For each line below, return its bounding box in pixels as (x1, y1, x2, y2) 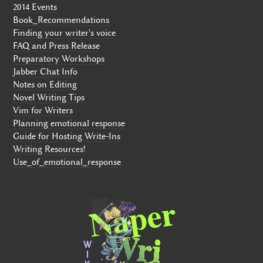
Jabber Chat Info (13, 66, 78, 77)
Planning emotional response (13, 118, 126, 129)
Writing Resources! (13, 144, 86, 155)
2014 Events (13, 2, 58, 13)
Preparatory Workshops (13, 53, 105, 65)
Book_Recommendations (13, 15, 110, 26)
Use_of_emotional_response (13, 157, 122, 168)
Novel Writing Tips (13, 92, 85, 103)
